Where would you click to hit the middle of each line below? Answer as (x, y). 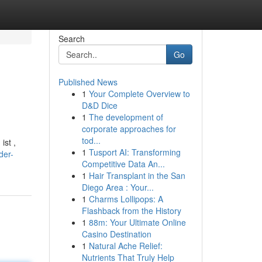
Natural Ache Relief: (125, 246)
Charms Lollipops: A (126, 199)
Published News (88, 82)
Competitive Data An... (123, 164)
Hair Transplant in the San (137, 175)
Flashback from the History (131, 211)
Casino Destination (116, 234)
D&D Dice (99, 105)
